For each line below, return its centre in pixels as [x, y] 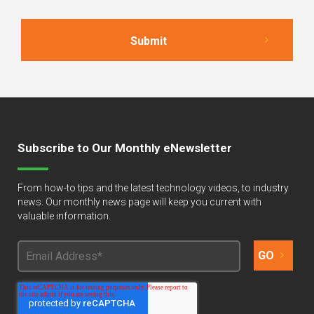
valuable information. [64, 216]
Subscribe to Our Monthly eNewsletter [125, 148]
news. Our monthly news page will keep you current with [139, 202]
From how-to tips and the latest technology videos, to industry [153, 188]
